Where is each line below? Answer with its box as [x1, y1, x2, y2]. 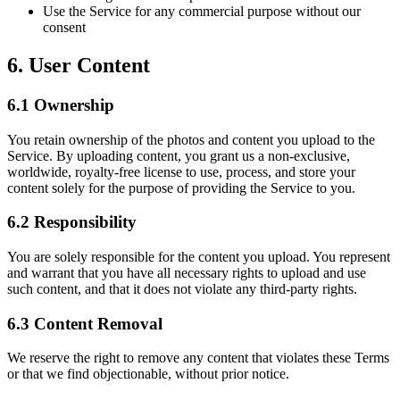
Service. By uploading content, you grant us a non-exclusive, [7, 147, 350, 163]
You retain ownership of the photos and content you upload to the [7, 131, 375, 147]
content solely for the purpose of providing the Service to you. [7, 179, 355, 196]
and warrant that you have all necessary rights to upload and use [7, 264, 366, 280]
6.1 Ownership [7, 95, 114, 114]
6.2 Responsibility [7, 212, 137, 232]
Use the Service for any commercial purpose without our [43, 3, 361, 19]
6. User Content [7, 53, 150, 77]
